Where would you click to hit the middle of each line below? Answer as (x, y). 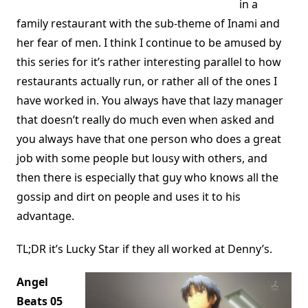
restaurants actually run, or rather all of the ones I (147, 81)
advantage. (45, 216)
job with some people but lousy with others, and (142, 158)
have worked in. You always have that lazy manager (150, 101)
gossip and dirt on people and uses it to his (129, 197)
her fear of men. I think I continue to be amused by (149, 43)
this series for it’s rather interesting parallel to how (149, 62)
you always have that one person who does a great (149, 139)
